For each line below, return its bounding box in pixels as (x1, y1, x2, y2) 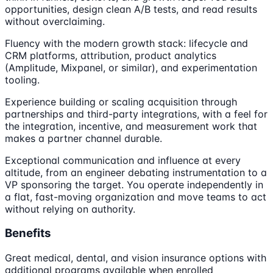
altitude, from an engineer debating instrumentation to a (5, 166, 267, 179)
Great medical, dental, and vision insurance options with (5, 252, 266, 264)
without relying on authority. (5, 202, 135, 215)
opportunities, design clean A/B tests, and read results (5, 2, 257, 15)
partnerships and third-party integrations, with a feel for (5, 107, 268, 120)
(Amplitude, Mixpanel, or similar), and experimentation (5, 61, 257, 74)
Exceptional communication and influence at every (5, 154, 241, 166)
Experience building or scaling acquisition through (5, 95, 237, 108)
